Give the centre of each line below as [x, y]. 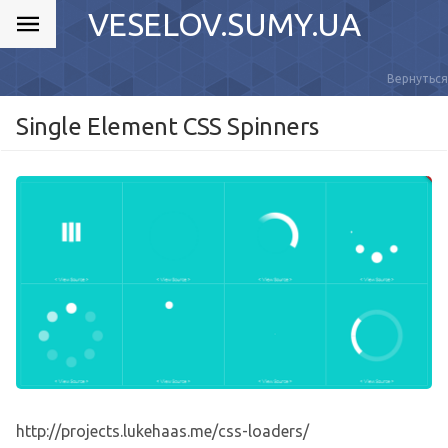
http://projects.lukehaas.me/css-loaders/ [162, 430]
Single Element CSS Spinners [167, 126]
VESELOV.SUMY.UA [224, 24]
